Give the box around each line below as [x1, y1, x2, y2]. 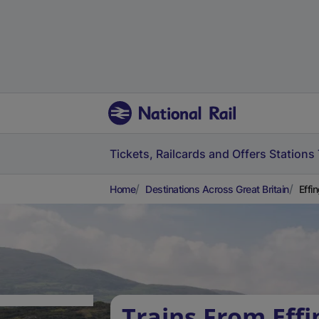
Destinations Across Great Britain [145, 183, 289, 195]
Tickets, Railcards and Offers [110, 147, 266, 161]
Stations [269, 147, 315, 161]
